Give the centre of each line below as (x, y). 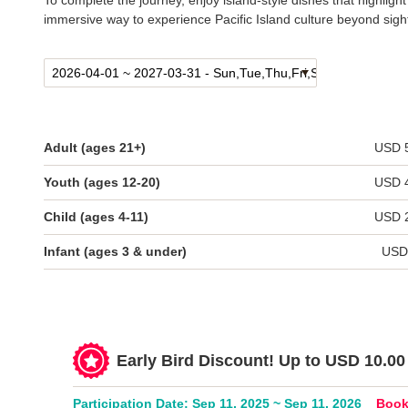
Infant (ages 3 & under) (115, 251)
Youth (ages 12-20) (102, 182)
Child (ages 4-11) (96, 217)
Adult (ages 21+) (95, 148)
